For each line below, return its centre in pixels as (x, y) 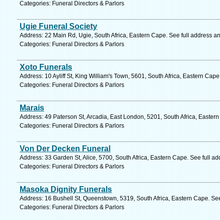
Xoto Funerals (46, 67)
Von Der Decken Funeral (65, 149)
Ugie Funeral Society (58, 26)
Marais (32, 108)
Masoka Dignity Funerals (66, 189)
